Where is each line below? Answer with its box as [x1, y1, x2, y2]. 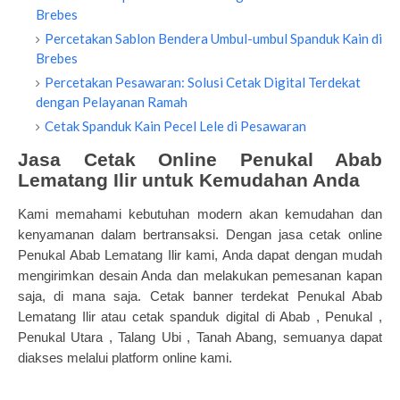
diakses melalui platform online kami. [18, 350, 232, 365]
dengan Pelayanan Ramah [36, 94, 187, 110]
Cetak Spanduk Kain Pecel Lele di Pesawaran [45, 118, 306, 134]
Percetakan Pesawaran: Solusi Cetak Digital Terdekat [45, 74, 361, 90]
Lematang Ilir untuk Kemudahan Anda [18, 170, 360, 190]
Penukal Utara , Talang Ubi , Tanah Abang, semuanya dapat [18, 329, 382, 345]
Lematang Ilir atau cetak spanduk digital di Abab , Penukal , [18, 309, 382, 324]
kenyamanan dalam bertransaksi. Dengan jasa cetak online [18, 227, 382, 242]
